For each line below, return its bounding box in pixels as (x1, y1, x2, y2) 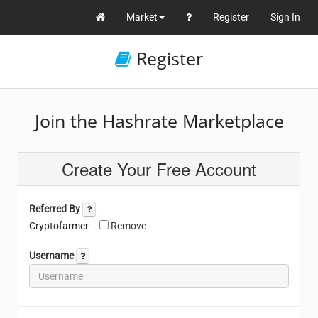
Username (29, 249, 76, 261)
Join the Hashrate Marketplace (34, 109, 284, 133)
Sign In (270, 11, 300, 23)
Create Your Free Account (62, 156, 256, 181)
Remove (109, 220, 146, 231)
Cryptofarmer (29, 220, 89, 231)
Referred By (29, 202, 82, 214)
